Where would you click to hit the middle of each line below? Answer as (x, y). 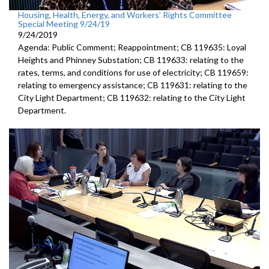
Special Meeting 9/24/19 (64, 24)
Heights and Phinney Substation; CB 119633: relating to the (131, 60)
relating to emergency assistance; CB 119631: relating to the (133, 85)
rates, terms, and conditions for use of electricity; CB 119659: (133, 73)
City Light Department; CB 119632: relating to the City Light (132, 98)
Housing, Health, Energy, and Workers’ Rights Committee (125, 15)
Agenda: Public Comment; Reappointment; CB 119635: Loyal (132, 47)
